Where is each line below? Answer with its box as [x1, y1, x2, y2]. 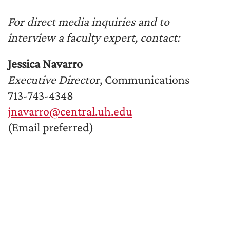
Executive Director [8, 72, 100, 86]
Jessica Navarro [8, 56, 83, 70]
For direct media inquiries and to [8, 14, 169, 28]
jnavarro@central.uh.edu [8, 104, 132, 118]
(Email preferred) [8, 120, 93, 134]
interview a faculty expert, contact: [8, 30, 180, 44]
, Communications [100, 72, 189, 86]
